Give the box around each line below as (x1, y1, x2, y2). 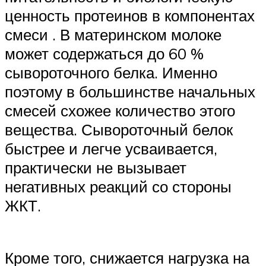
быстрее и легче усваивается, (5, 139, 217, 159)
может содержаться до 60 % (5, 44, 204, 64)
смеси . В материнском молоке (5, 25, 221, 45)
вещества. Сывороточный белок (5, 120, 233, 140)
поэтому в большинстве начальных (5, 82, 255, 102)
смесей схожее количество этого (5, 101, 235, 121)
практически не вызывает (5, 158, 186, 178)
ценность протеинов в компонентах (5, 6, 255, 26)
